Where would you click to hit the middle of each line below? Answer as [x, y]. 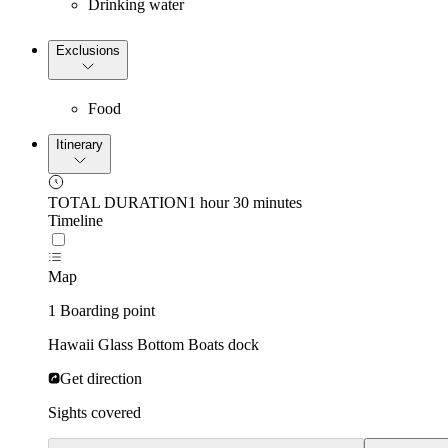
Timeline [75, 220]
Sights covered [94, 412]
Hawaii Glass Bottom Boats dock [153, 344]
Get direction [101, 378]
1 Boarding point [101, 310]
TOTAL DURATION [118, 202]
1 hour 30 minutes [245, 202]
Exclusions [88, 50]
